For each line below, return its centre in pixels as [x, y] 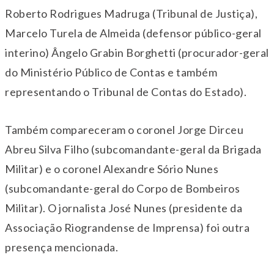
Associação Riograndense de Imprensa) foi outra [127, 228]
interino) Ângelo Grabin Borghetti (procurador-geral [137, 53]
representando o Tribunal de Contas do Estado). [126, 92]
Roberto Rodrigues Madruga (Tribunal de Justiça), [131, 14]
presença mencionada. [61, 247]
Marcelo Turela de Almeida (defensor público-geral [133, 33]
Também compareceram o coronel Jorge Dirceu [124, 130]
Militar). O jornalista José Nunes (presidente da [124, 208]
